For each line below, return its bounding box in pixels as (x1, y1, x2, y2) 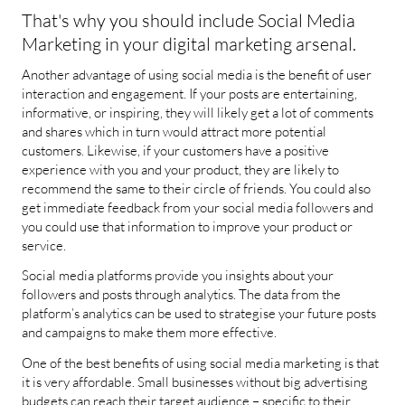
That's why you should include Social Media (22, 8, 355, 32)
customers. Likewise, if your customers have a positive (22, 141, 329, 159)
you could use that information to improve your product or (22, 217, 353, 235)
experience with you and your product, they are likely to (22, 160, 339, 178)
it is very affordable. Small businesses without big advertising (22, 372, 368, 391)
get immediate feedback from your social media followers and (22, 198, 373, 216)
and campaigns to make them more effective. (22, 324, 277, 341)
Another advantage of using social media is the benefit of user (22, 65, 372, 83)
